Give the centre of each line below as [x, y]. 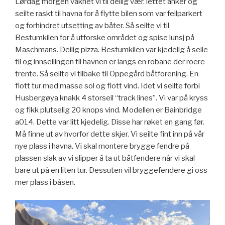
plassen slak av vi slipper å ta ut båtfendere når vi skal [105, 158]
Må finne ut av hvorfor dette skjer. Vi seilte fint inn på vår [110, 134]
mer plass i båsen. [45, 183]
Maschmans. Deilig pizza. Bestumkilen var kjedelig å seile [111, 50]
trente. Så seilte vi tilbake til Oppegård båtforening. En [107, 74]
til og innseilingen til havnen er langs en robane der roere [110, 62]
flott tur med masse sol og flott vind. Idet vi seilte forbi [107, 86]
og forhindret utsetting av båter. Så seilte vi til [92, 26]
